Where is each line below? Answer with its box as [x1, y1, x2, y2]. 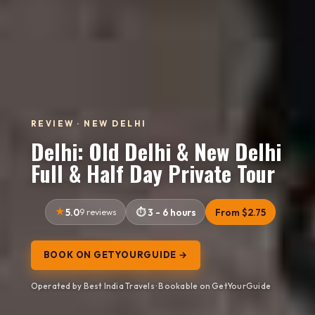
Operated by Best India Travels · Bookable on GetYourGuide [30, 281, 271, 292]
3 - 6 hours [147, 206, 196, 218]
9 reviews [79, 206, 117, 217]
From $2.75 [215, 206, 266, 218]
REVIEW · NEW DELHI [30, 118, 147, 129]
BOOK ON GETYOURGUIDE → [43, 249, 188, 261]
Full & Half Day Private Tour [30, 156, 275, 189]
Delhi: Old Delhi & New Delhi [30, 134, 281, 167]
